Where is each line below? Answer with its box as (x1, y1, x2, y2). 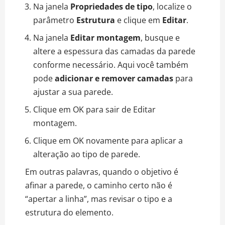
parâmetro (33, 14, 76, 26)
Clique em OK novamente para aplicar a (33, 135, 183, 146)
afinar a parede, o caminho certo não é (25, 179, 172, 191)
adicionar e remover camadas (55, 72, 175, 84)
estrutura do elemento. (25, 206, 114, 218)
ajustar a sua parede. (33, 86, 113, 97)
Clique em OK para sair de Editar (33, 103, 156, 115)
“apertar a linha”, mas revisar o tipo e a (25, 193, 172, 204)
